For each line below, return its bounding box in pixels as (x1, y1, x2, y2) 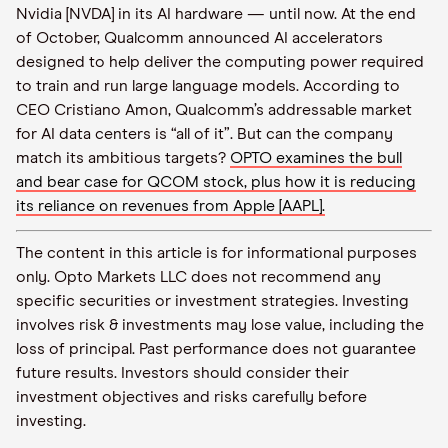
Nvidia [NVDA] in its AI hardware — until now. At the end (16, 6, 416, 22)
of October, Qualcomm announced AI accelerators (16, 30, 383, 46)
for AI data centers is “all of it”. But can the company (16, 126, 393, 142)
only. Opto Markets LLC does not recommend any (16, 269, 381, 285)
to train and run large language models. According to (16, 78, 400, 94)
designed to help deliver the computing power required (16, 54, 424, 70)
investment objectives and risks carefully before (16, 389, 367, 405)
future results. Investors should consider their (16, 365, 349, 381)
